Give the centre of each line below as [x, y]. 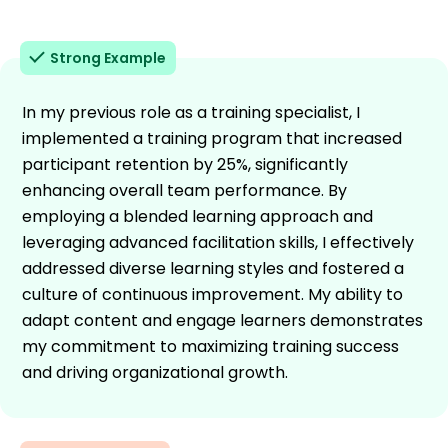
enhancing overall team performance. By [184, 190]
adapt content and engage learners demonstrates [222, 320]
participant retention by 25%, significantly [185, 164]
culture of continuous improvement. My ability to [212, 294]
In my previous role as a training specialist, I [191, 112]
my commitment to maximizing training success [210, 346]
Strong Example [108, 57]
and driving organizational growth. [155, 372]
